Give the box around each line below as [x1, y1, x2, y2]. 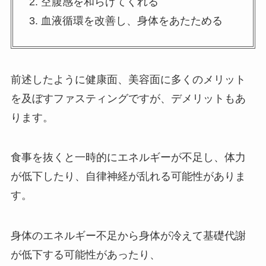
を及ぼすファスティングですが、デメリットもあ [10, 92, 246, 104]
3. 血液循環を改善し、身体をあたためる [28, 14, 223, 27]
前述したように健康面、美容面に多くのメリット [10, 73, 246, 85]
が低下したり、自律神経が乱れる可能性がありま [10, 170, 246, 183]
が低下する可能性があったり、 [10, 249, 160, 261]
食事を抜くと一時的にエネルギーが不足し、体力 [10, 151, 246, 164]
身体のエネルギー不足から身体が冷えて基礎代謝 [10, 230, 246, 242]
